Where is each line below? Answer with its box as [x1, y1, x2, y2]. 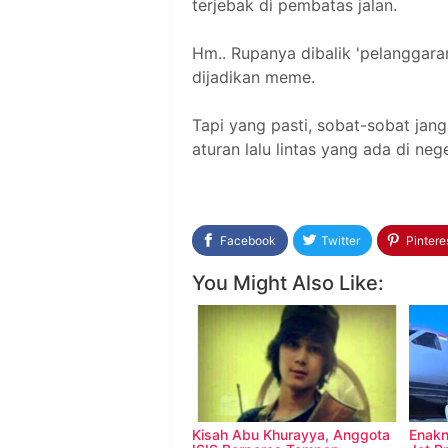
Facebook [220, 232, 277, 248]
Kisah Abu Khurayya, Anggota [192, 425, 390, 443]
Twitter [321, 232, 361, 248]
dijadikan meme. [192, 67, 320, 87]
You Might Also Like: [192, 270, 384, 295]
